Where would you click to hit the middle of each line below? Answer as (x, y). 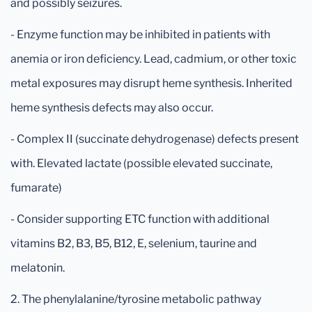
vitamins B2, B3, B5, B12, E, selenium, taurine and (134, 243)
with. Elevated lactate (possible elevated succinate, (141, 163)
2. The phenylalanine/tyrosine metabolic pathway (136, 299)
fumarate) (36, 187)
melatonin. (38, 267)
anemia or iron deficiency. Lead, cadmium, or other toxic (154, 58)
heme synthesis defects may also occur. (112, 107)
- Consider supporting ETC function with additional (140, 219)
